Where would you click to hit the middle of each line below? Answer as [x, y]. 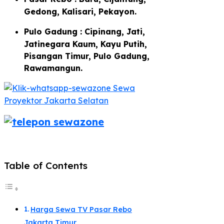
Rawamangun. [53, 68]
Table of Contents [46, 166]
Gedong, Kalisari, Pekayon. [80, 11]
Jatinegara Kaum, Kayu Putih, [85, 44]
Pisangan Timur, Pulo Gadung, [87, 56]
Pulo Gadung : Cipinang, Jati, [84, 31]
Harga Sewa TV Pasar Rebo [81, 210]
